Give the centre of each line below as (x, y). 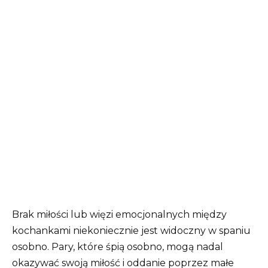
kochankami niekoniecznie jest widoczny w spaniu (131, 231)
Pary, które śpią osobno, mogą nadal (137, 247)
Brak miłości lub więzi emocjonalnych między (119, 215)
